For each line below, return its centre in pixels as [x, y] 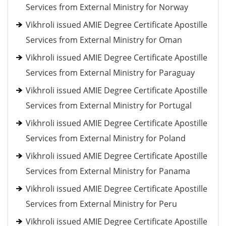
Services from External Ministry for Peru [101, 204]
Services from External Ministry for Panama [108, 171]
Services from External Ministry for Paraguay [110, 73]
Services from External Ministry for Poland [106, 138]
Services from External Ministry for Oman [104, 40]
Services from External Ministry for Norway [107, 7]
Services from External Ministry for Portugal [109, 105]
